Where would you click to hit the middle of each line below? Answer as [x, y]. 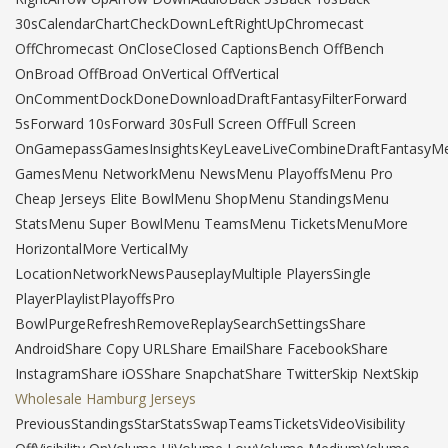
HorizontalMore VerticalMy [101, 248]
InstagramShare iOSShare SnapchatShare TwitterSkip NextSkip [217, 373]
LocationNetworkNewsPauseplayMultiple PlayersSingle [193, 273]
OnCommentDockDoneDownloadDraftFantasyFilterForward [211, 98]
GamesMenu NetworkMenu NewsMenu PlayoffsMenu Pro [204, 173]
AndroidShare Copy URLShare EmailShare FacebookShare [201, 348]
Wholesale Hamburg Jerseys [105, 398]
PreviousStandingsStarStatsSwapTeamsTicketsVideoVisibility [210, 423]
